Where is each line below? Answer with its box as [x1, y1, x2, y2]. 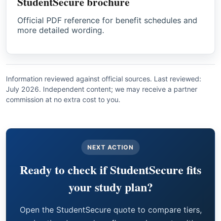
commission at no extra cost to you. [6, 95, 120, 104]
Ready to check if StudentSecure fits [20, 160, 201, 178]
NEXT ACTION [87, 143, 134, 151]
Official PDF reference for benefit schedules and [17, 15, 197, 25]
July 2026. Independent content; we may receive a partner [6, 84, 197, 93]
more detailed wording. [17, 25, 104, 35]
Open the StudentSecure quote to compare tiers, [19, 204, 202, 215]
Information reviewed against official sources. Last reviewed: [6, 74, 201, 83]
